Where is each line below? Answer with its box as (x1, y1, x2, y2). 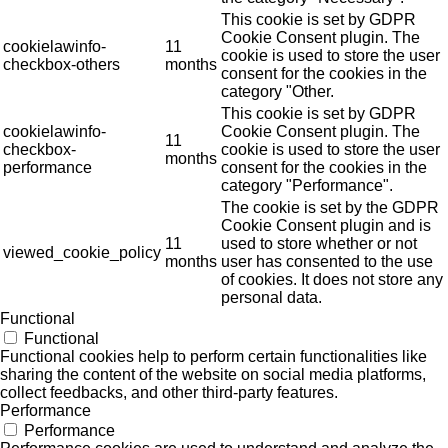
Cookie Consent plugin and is (221, 216, 431, 234)
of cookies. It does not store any (221, 270, 443, 288)
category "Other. (221, 82, 334, 100)
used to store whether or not (221, 234, 417, 252)
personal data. (221, 288, 322, 306)
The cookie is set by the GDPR (221, 198, 439, 216)
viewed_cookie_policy (3, 243, 161, 261)
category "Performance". (221, 176, 393, 194)
